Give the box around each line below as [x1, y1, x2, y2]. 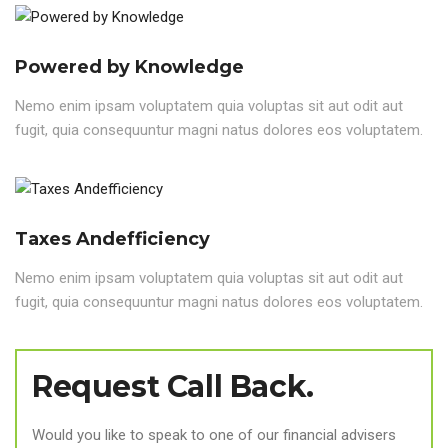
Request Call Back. [32, 368, 314, 406]
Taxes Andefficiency [15, 228, 210, 251]
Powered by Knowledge [15, 56, 244, 79]
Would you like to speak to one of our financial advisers [32, 426, 396, 445]
